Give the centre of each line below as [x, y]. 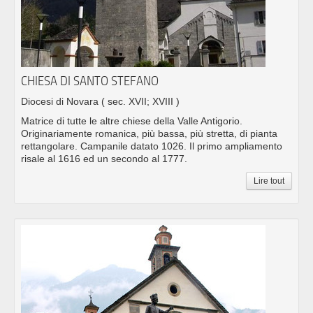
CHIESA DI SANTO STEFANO [90, 81]
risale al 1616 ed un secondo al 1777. [104, 159]
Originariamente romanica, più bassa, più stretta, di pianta [149, 134]
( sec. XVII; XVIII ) [140, 102]
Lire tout [269, 181]
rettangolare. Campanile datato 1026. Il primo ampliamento [152, 146]
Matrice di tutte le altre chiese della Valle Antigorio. [132, 121]
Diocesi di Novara [61, 102]
